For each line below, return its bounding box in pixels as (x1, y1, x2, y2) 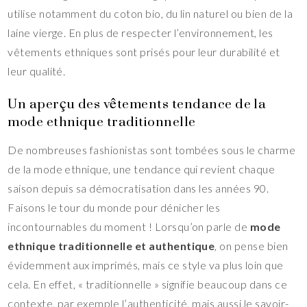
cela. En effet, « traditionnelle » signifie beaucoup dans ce (8, 278, 288, 291)
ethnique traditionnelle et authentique (8, 239, 215, 253)
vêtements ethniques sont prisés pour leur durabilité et (8, 45, 280, 59)
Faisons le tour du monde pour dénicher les (8, 201, 221, 214)
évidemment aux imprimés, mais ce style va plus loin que (8, 258, 284, 272)
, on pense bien (214, 239, 288, 253)
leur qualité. (8, 64, 66, 78)
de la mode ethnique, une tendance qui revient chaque (8, 162, 275, 176)
